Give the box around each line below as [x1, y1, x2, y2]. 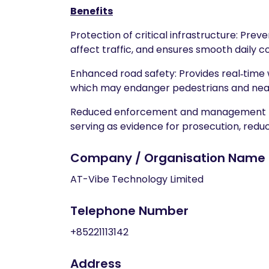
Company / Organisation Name [70, 150, 265, 166]
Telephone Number [70, 202, 189, 219]
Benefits [70, 4, 113, 18]
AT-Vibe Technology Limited [70, 172, 204, 186]
